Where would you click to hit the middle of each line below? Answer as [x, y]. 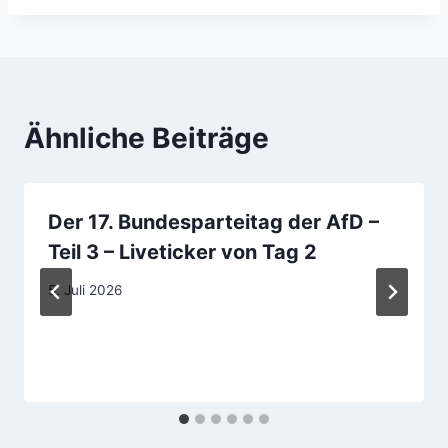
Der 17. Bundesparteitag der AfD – [213, 221]
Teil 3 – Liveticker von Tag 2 [182, 251]
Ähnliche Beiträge [146, 137]
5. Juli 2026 [85, 290]
